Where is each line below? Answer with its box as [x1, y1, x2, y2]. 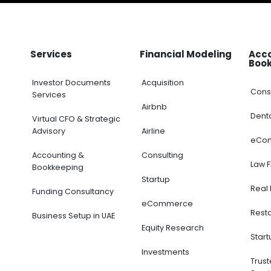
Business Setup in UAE [32, 210, 116, 221]
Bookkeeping [32, 162, 84, 172]
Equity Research [141, 222, 204, 233]
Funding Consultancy [32, 186, 114, 197]
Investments [141, 246, 189, 257]
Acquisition [141, 77, 184, 88]
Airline [141, 125, 165, 136]
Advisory [32, 125, 66, 136]
